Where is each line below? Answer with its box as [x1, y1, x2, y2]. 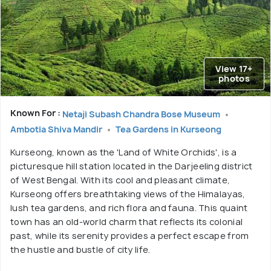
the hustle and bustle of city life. [10, 244, 151, 256]
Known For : [10, 107, 62, 119]
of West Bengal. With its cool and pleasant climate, [10, 174, 230, 186]
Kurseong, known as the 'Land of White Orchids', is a [10, 146, 237, 158]
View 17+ [215, 63, 253, 75]
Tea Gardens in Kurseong [116, 123, 221, 135]
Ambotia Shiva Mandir [10, 123, 104, 135]
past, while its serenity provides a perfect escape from [10, 230, 249, 242]
